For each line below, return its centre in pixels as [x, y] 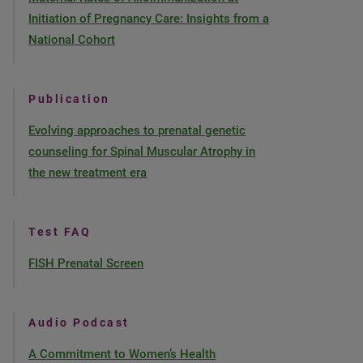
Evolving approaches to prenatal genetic [137, 130]
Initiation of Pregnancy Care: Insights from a [149, 19]
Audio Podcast [79, 322]
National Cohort [72, 40]
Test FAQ [60, 232]
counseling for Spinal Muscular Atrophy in [142, 152]
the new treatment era [88, 173]
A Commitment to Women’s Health [122, 354]
